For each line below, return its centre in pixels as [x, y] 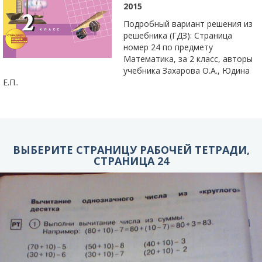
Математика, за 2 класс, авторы [188, 59]
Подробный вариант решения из [188, 24]
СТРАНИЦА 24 [131, 161]
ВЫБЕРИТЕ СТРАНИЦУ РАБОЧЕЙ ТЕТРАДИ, [131, 150]
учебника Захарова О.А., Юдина [187, 70]
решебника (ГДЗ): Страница [178, 35]
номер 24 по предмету [168, 47]
